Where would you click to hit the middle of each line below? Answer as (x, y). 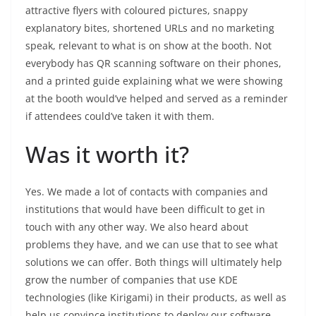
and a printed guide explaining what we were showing (154, 80)
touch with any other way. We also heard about (137, 226)
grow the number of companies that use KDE (132, 279)
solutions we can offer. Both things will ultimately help (154, 262)
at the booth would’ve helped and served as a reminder (157, 98)
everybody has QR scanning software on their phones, (153, 63)
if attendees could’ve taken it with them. (120, 116)
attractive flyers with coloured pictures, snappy (136, 10)
